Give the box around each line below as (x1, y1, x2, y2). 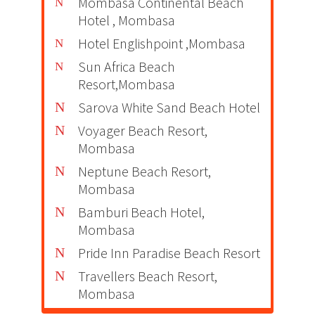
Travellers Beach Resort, (78, 266, 217, 285)
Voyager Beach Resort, (78, 121, 207, 139)
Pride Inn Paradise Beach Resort (78, 243, 260, 262)
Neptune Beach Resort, (78, 162, 211, 180)
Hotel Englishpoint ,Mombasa (78, 34, 245, 52)
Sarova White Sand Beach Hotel (78, 98, 260, 116)
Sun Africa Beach (78, 57, 175, 75)
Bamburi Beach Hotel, (78, 202, 205, 221)
